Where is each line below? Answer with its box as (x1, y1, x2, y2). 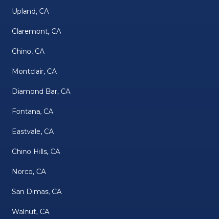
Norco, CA (12, 167, 46, 176)
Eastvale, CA (12, 127, 54, 136)
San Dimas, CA (12, 187, 62, 196)
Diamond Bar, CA (12, 87, 70, 96)
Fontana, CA (12, 107, 53, 116)
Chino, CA (12, 46, 44, 56)
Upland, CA (12, 6, 49, 16)
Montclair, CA (12, 66, 57, 76)
